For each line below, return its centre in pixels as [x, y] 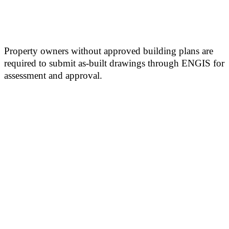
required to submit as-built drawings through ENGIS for [114, 63]
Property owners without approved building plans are [109, 51]
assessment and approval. [53, 75]
